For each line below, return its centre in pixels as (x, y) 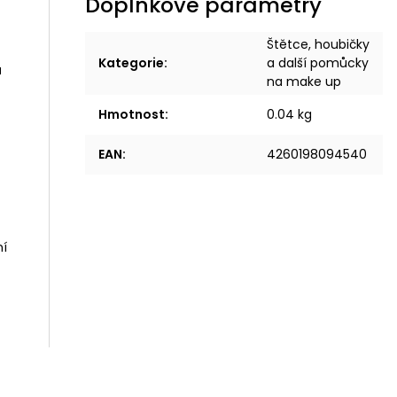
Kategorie (132, 63)
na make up (304, 82)
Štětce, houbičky (319, 44)
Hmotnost (132, 114)
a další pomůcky (318, 63)
